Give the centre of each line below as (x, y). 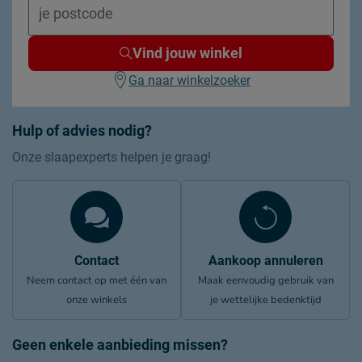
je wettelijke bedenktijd (265, 300)
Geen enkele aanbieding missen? (120, 345)
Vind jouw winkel (187, 53)
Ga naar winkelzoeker (189, 80)
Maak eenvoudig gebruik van (265, 280)
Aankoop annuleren (265, 261)
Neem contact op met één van (97, 280)
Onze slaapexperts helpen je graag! (112, 157)
